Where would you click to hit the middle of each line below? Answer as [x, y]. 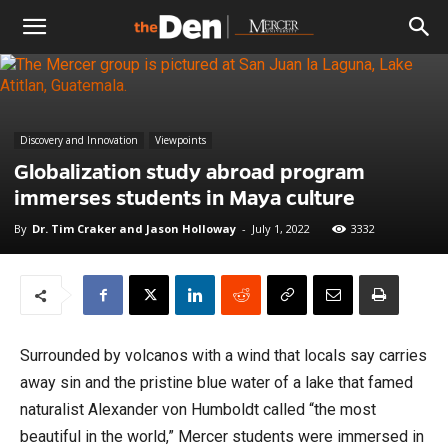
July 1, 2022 [281, 228]
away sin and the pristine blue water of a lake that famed [216, 382]
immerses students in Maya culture [184, 198]
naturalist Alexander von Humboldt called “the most [198, 409]
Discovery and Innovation [79, 140]
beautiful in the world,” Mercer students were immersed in [222, 436]
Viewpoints [180, 140]
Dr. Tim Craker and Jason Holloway [134, 228]
